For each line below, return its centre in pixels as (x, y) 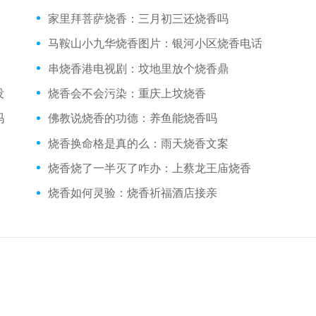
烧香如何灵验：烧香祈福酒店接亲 (133, 193)
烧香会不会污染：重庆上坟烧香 (127, 92)
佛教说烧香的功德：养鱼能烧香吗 (133, 118)
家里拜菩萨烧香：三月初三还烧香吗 (139, 18)
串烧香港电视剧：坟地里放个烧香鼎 (139, 68)
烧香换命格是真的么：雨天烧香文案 (139, 142)
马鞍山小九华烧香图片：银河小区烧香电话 (156, 43)
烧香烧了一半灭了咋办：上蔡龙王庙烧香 (150, 167)
